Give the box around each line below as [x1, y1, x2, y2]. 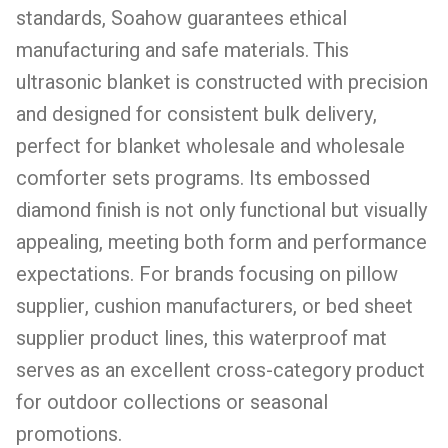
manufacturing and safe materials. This [16, 35, 349, 65]
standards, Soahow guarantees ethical [16, 3, 347, 33]
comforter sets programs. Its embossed [16, 163, 370, 193]
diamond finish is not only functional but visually [16, 195, 427, 225]
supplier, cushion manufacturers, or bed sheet [16, 291, 413, 321]
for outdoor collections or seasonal [16, 387, 328, 417]
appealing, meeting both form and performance [16, 227, 427, 257]
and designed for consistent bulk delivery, [16, 99, 377, 129]
